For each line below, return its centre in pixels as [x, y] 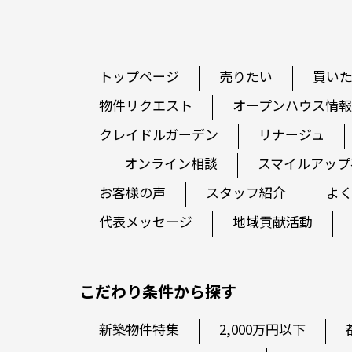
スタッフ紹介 [246, 192]
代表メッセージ [145, 222]
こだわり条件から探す [158, 291]
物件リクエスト [145, 105]
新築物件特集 [139, 329]
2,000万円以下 [262, 329]
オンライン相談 [170, 163]
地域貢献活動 [272, 222]
